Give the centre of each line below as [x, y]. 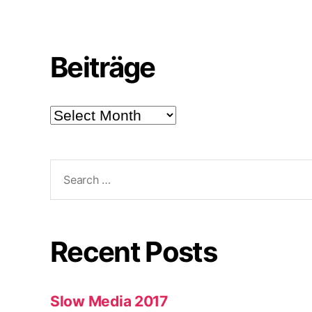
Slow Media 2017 [109, 301]
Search [68, 167]
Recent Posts [134, 251]
